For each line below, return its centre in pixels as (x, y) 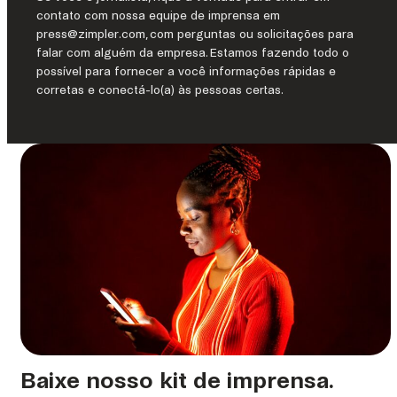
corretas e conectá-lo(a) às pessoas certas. (160, 90)
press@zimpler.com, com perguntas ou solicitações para (195, 34)
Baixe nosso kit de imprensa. (177, 381)
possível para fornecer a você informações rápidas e (186, 71)
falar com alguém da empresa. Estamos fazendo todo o (193, 53)
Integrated (60, 23)
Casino (49, 41)
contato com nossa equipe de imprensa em (158, 16)
